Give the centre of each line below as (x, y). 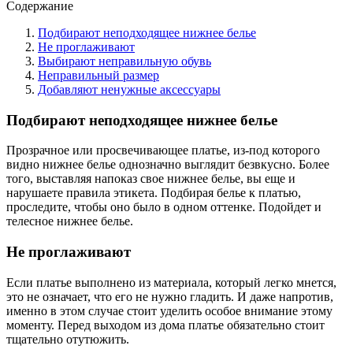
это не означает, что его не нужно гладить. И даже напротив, (170, 296)
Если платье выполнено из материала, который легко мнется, (171, 282)
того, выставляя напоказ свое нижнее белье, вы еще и (151, 179)
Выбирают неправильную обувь (124, 61)
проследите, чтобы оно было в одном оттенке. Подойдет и (164, 207)
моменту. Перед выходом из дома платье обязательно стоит (165, 325)
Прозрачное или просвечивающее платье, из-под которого (163, 150)
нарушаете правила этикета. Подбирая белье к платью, (154, 193)
